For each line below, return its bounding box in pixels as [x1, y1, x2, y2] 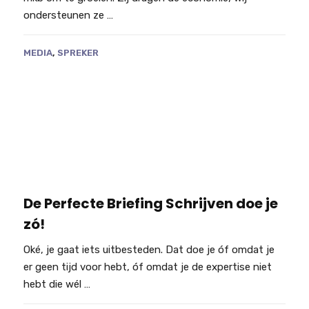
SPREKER [57, 48, 99, 59]
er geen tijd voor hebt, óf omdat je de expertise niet [23, 260, 272, 273]
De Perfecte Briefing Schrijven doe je [23, 193, 278, 213]
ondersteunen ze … [23, 9, 113, 22]
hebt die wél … [23, 277, 90, 290]
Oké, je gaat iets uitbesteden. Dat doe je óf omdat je [23, 243, 275, 256]
